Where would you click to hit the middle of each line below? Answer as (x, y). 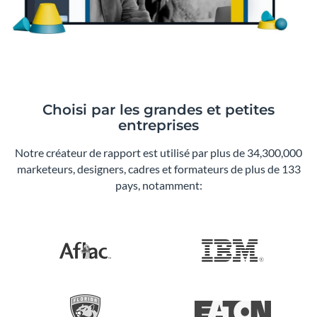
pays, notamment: (158, 185)
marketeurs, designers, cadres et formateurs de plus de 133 (158, 169)
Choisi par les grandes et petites (158, 110)
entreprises (158, 126)
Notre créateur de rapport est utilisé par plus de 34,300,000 (158, 153)
